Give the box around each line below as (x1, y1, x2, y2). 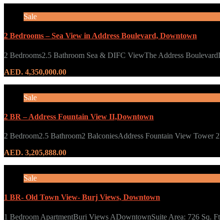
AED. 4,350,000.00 (4, 67, 66, 76)
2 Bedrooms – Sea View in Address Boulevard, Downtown (4, 31, 197, 40)
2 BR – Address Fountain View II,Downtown (4, 112, 154, 121)
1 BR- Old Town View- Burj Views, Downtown (4, 193, 160, 202)
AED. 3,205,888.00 (4, 148, 66, 157)
